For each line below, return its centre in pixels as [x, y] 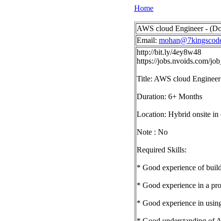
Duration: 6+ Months [169, 96]
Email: [148, 40]
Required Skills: [162, 150]
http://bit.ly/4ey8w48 [169, 52]
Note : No [152, 132]
